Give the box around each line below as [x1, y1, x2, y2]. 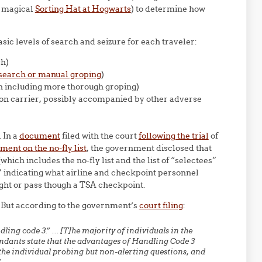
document [19, 130, 60, 141]
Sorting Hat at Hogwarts [35, 4, 131, 14]
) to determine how [130, 4, 205, 14]
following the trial [138, 130, 209, 141]
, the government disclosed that [86, 143, 212, 153]
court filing [139, 200, 183, 211]
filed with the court [60, 130, 139, 141]
